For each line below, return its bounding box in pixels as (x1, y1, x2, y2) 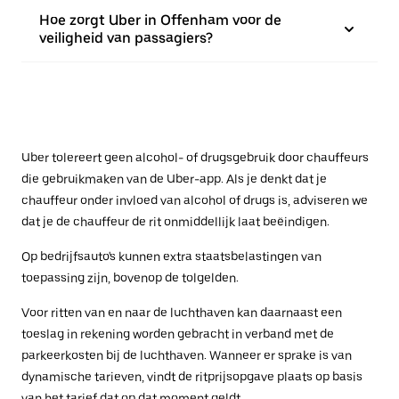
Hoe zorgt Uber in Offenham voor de (39, 12, 281, 28)
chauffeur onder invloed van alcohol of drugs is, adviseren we (21, 193, 368, 208)
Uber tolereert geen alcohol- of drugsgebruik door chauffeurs (21, 151, 369, 165)
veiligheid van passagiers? (39, 29, 213, 46)
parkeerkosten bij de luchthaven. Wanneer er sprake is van (21, 348, 352, 362)
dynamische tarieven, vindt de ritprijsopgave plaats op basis (21, 370, 362, 384)
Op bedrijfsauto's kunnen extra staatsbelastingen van (21, 249, 322, 264)
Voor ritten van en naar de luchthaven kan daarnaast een (21, 305, 342, 320)
